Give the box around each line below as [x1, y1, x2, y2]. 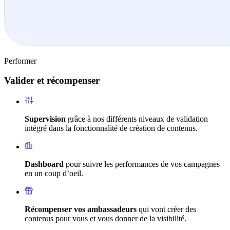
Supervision [25, 114, 66, 124]
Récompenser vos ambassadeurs [25, 205, 137, 214]
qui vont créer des [137, 205, 196, 214]
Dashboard [25, 160, 64, 169]
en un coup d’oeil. [25, 169, 83, 178]
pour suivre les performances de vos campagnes [64, 160, 220, 169]
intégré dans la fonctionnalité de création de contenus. [25, 124, 198, 133]
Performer [4, 56, 36, 65]
